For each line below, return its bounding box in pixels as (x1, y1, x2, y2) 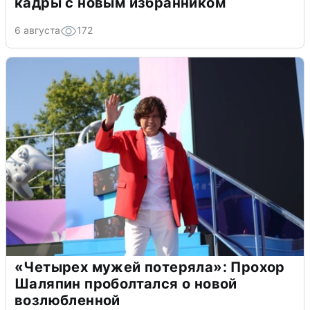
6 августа (15, 24, 60, 37)
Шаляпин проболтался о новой (15, 275, 237, 293)
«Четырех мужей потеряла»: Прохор (15, 259, 285, 276)
